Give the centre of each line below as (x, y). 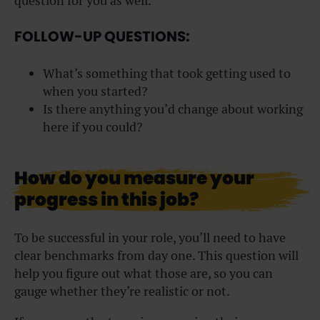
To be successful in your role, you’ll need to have (150, 237)
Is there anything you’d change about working (173, 109)
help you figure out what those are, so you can (144, 273)
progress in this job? (106, 199)
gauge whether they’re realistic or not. (123, 291)
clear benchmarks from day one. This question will (156, 255)
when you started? (95, 91)
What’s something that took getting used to (167, 73)
